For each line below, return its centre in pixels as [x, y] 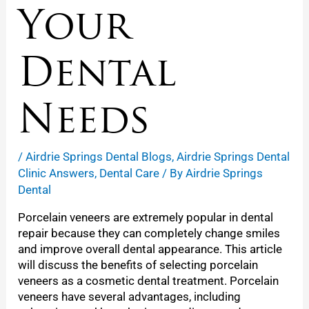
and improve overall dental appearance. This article [150, 249]
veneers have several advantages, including [130, 296]
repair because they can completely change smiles [149, 233]
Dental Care [130, 173]
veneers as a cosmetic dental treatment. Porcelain [149, 280]
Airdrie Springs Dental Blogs [99, 156]
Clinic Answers [57, 173]
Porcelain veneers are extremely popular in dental [146, 217]
